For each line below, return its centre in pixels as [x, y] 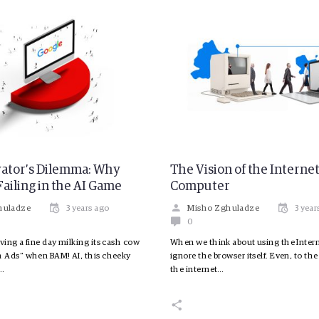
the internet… [197, 270]
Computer [200, 186]
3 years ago [88, 208]
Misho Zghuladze [224, 208]
